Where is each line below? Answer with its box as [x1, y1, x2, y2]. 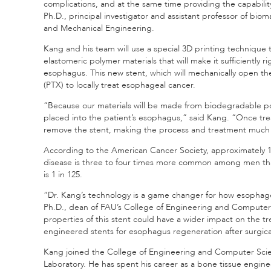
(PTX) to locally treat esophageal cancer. [44, 79, 195, 91]
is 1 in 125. [44, 169, 82, 180]
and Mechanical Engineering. [44, 22, 154, 34]
